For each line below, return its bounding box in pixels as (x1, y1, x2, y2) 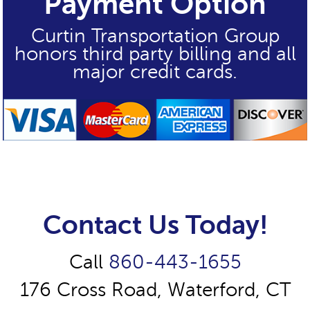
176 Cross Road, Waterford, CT (19, 279, 291, 301)
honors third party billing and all (14, 42, 296, 64)
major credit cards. (73, 60, 237, 82)
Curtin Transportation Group (30, 24, 280, 46)
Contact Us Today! (42, 210, 268, 241)
